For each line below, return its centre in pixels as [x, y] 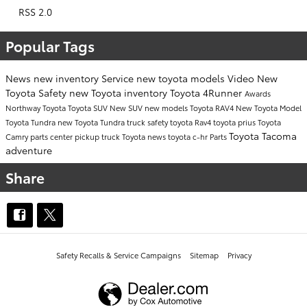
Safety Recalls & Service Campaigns [118, 255]
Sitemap [204, 255]
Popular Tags [50, 46]
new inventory [67, 78]
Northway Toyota [37, 108]
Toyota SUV [89, 108]
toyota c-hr [189, 137]
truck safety [148, 122]
